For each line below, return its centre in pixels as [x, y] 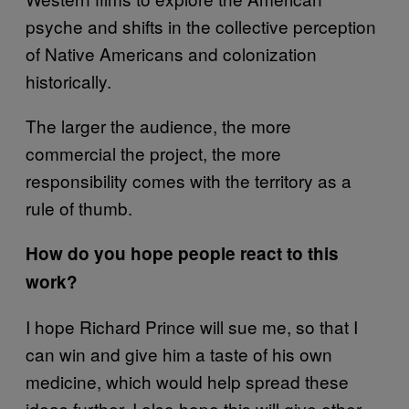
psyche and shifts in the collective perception [201, 26]
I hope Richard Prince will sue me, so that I [192, 326]
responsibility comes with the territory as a [189, 180]
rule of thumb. [79, 207]
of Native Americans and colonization [171, 53]
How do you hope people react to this [182, 253]
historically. [68, 80]
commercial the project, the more [153, 152]
